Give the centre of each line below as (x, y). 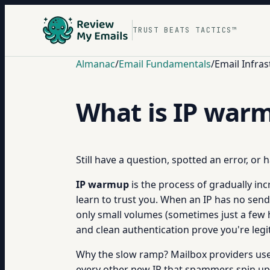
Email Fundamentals (165, 64)
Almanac (96, 64)
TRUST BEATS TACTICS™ (185, 30)
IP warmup (102, 184)
